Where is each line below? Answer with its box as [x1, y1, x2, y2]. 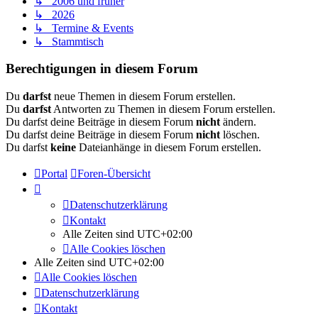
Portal [41, 168, 67, 180]
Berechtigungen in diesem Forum [6, 61, 198, 77]
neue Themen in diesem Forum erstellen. [51, 90, 236, 103]
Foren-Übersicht [77, 168, 150, 180]
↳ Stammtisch [34, 35, 104, 48]
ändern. [220, 116, 256, 128]
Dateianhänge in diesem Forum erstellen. [76, 141, 261, 154]
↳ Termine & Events [34, 21, 133, 34]
